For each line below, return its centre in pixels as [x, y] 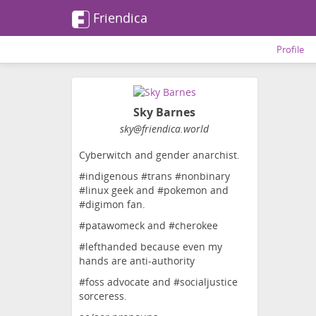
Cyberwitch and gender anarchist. [159, 155]
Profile [290, 49]
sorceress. [103, 296]
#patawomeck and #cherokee [148, 226]
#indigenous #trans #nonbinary [154, 176]
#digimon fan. [112, 205]
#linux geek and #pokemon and [154, 190]
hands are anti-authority [137, 261]
